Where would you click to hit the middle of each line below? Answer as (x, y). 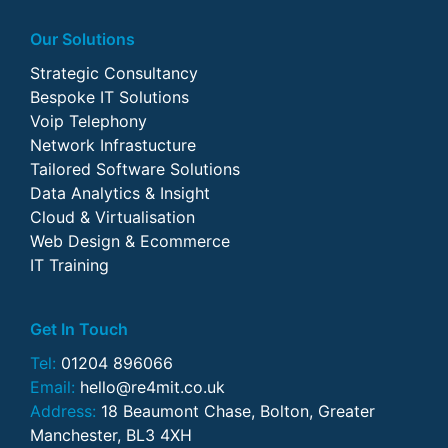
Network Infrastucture (113, 144)
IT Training (69, 264)
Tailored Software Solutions (135, 168)
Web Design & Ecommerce (130, 240)
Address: (63, 410)
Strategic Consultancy (114, 72)
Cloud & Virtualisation (112, 216)
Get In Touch (79, 328)
